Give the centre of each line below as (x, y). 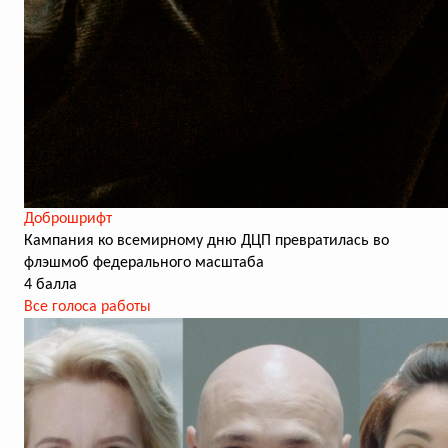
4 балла (50, 285)
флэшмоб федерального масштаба (144, 263)
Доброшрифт (68, 219)
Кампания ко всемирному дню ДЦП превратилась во (206, 241)
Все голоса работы (87, 307)
